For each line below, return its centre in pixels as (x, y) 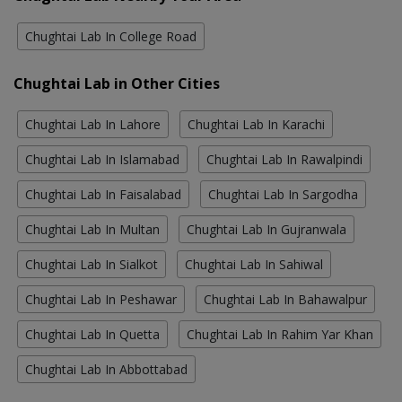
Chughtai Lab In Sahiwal (254, 265)
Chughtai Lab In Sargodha (283, 195)
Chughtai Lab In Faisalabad (103, 195)
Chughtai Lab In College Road (111, 37)
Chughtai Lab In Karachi (256, 125)
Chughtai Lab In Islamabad (102, 160)
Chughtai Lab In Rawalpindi (284, 160)
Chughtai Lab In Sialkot (92, 265)
